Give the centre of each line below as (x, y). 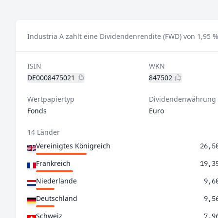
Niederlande (56, 181)
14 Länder (44, 132)
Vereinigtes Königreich (73, 146)
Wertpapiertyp (51, 99)
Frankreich (53, 163)
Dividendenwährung (182, 99)
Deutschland (57, 198)
